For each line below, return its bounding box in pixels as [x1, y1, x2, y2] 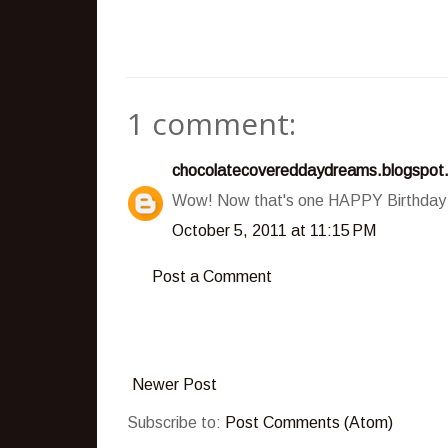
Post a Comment [152, 267, 272, 285]
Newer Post [132, 375, 217, 393]
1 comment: [127, 102, 296, 144]
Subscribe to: [127, 413, 225, 431]
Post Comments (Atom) [225, 413, 393, 431]
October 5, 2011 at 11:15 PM [172, 221, 376, 239]
